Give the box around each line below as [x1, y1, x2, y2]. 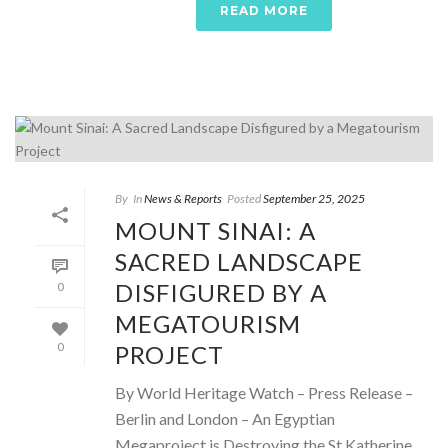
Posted [227, 190, 261, 206]
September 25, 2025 [263, 190, 365, 206]
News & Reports [144, 190, 222, 206]
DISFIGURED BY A [115, 277, 327, 307]
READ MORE [220, 2, 308, 18]
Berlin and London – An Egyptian [115, 408, 335, 428]
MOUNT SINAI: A [115, 215, 316, 245]
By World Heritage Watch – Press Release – [115, 382, 413, 402]
